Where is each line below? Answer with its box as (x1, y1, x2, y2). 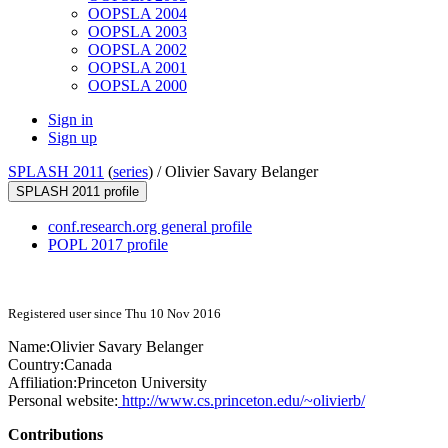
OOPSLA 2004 (88, 5, 187, 23)
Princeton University (77, 374, 207, 392)
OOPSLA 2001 (88, 59, 187, 77)
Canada (64, 356, 112, 374)
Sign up (48, 129, 97, 147)
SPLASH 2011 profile (16, 184, 139, 200)
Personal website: (8, 392, 118, 410)
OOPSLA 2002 (88, 41, 187, 59)
